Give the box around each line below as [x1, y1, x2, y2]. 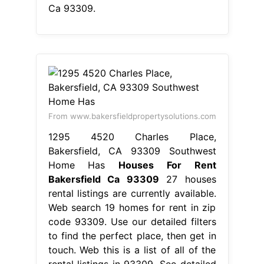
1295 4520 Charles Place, [48, 131, 216, 143]
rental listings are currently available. [48, 187, 216, 200]
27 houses [159, 173, 216, 186]
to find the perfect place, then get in [48, 230, 216, 242]
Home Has [48, 159, 118, 171]
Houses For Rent [118, 159, 216, 171]
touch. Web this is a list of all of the [48, 244, 216, 256]
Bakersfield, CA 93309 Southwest [48, 145, 216, 157]
